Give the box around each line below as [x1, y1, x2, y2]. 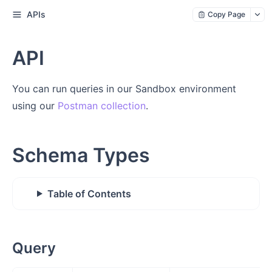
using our [12, 100, 58, 112]
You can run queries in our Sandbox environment [12, 83, 236, 95]
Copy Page [208, 10, 245, 19]
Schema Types [12, 143, 150, 167]
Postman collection [58, 100, 146, 112]
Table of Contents [47, 188, 131, 200]
